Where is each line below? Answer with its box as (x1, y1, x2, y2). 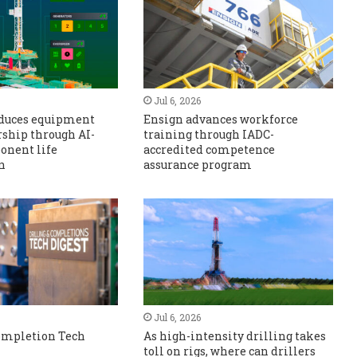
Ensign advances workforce (143, 112, 299, 127)
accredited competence (143, 142, 276, 158)
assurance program (143, 157, 253, 173)
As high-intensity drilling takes (143, 328, 327, 344)
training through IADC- (143, 127, 275, 143)
